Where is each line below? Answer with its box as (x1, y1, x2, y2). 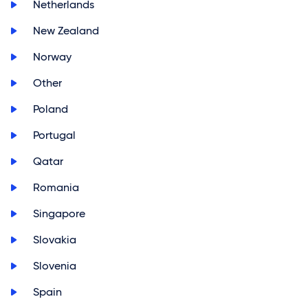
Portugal (33, 129, 76, 142)
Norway (33, 50, 71, 63)
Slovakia (33, 233, 76, 246)
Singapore (33, 207, 85, 220)
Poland (33, 102, 68, 115)
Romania (33, 181, 79, 194)
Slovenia (33, 259, 76, 272)
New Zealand (33, 24, 99, 37)
